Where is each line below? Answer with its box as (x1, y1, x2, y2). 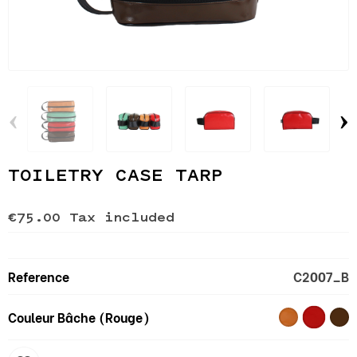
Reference (8, 267, 69, 286)
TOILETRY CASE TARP (8, 168, 223, 186)
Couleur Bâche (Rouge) (8, 308, 150, 327)
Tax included (69, 212, 175, 226)
